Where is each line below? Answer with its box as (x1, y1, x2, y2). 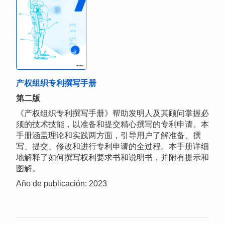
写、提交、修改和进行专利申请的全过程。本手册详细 (16, 142, 209, 151)
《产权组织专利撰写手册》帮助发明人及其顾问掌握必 (16, 109, 209, 118)
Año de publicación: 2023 (16, 179, 107, 188)
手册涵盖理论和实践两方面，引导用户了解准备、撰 (16, 131, 201, 140)
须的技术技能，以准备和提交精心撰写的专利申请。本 (16, 120, 209, 129)
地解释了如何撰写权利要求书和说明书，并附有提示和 (16, 153, 209, 162)
